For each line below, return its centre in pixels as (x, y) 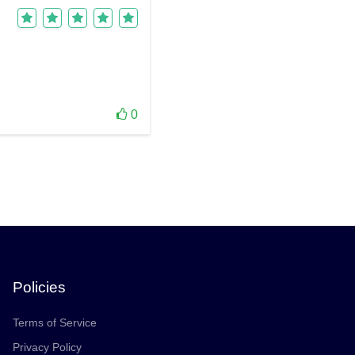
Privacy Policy (47, 347)
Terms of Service (55, 323)
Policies (39, 287)
